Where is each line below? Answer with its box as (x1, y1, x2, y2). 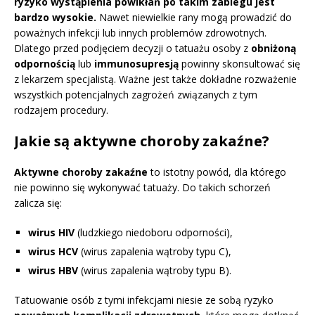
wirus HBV (28, 264, 78, 278)
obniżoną (251, 41, 296, 56)
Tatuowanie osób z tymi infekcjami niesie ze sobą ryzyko (14, 293, 274, 307)
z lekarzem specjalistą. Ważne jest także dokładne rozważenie (14, 72, 297, 86)
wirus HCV (28, 245, 78, 259)
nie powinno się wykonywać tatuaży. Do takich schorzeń (14, 181, 271, 195)
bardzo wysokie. (14, 11, 96, 25)
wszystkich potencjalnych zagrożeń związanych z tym (14, 88, 257, 102)
